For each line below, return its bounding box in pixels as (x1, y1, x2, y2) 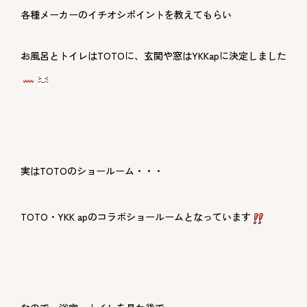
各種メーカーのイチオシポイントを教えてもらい (21, 8, 232, 21)
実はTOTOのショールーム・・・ (21, 164, 163, 177)
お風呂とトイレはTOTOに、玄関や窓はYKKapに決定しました (21, 49, 286, 62)
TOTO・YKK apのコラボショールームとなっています (21, 210, 251, 224)
